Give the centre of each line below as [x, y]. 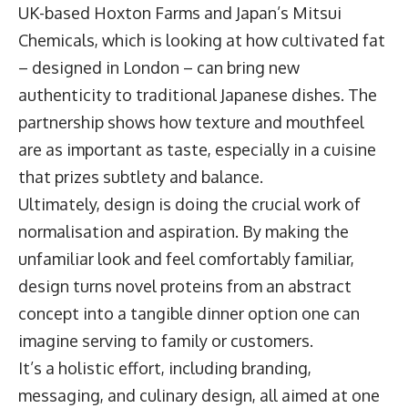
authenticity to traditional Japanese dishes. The [198, 95]
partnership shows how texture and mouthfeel [191, 122]
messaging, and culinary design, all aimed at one [199, 396]
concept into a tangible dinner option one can [189, 314]
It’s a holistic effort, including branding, [165, 368]
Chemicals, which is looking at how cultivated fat [202, 41]
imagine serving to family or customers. [169, 341]
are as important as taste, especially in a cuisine [197, 150]
